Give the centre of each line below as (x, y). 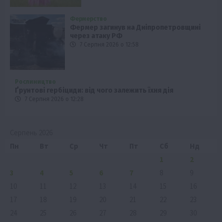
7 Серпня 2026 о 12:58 (109, 45)
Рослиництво (35, 82)
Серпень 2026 (31, 132)
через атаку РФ (96, 36)
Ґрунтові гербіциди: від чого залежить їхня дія (94, 90)
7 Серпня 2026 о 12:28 (54, 99)
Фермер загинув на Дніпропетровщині (136, 28)
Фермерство (89, 19)
